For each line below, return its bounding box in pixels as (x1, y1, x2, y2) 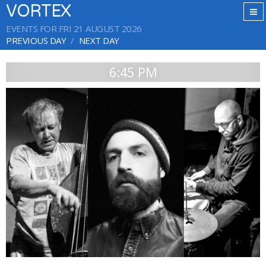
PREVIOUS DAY (6, 34, 66, 46)
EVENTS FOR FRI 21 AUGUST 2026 (6, 23, 142, 34)
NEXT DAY (78, 34, 119, 46)
